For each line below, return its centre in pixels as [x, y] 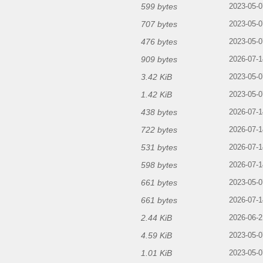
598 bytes [159, 165]
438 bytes [159, 112]
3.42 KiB [156, 77]
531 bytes [159, 148]
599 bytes [159, 7]
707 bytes [159, 24]
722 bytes [159, 130]
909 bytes [159, 60]
